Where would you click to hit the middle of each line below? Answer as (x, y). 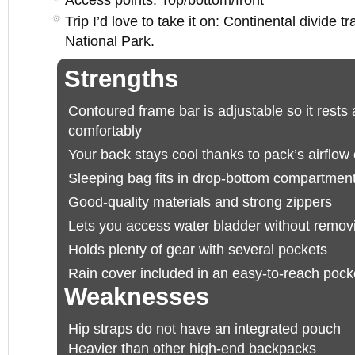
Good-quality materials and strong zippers (200, 202)
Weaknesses (137, 297)
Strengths (121, 79)
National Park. (110, 41)
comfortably (105, 130)
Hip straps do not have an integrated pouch (204, 328)
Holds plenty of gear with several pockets (198, 249)
